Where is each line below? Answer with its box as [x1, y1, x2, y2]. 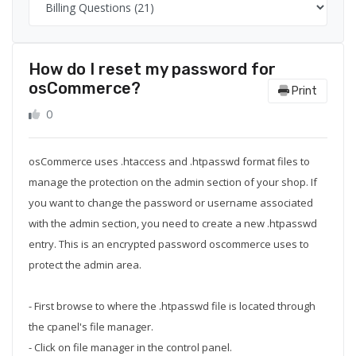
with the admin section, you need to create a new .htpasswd [29, 216, 317, 230]
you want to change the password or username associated [29, 195, 313, 210]
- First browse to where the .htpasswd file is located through [29, 299, 315, 313]
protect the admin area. [29, 257, 141, 272]
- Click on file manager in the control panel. [29, 340, 232, 354]
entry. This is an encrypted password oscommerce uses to [29, 237, 309, 251]
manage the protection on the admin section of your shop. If [29, 175, 317, 189]
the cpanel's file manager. [29, 319, 153, 334]
